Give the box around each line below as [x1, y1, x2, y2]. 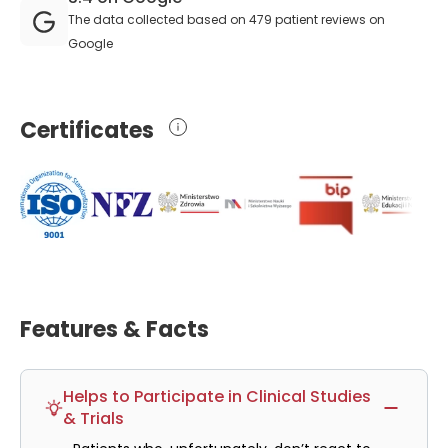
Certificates [20, 115, 154, 146]
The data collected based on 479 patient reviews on [68, 11, 385, 28]
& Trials [63, 407, 124, 430]
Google [68, 35, 113, 52]
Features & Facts [20, 314, 209, 345]
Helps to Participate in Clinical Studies [63, 385, 371, 408]
